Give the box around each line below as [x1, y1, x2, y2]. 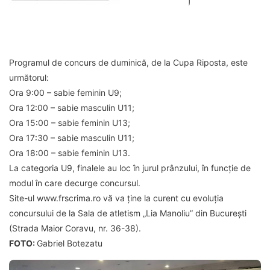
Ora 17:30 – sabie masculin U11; [9, 133, 134, 143]
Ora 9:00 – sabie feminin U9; [9, 87, 122, 98]
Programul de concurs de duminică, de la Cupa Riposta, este [9, 57, 248, 68]
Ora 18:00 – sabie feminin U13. [9, 148, 130, 159]
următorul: [9, 72, 49, 83]
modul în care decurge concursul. [9, 178, 140, 189]
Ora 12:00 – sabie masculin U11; [9, 102, 134, 113]
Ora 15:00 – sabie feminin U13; [9, 118, 130, 128]
